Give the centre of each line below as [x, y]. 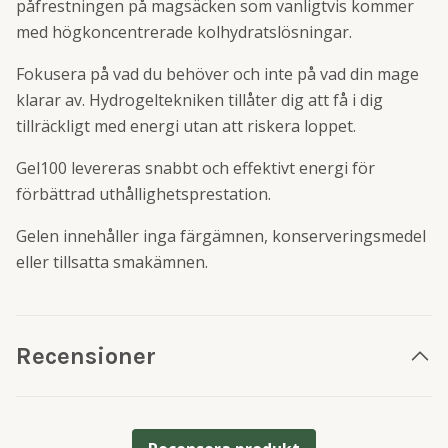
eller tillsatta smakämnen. [112, 262]
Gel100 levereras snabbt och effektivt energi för [195, 168]
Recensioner [86, 356]
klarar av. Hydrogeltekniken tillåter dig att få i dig [199, 100]
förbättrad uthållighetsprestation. [143, 194]
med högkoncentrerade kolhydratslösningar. [184, 32]
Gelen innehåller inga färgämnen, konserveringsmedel [221, 236]
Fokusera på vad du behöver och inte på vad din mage [217, 74]
